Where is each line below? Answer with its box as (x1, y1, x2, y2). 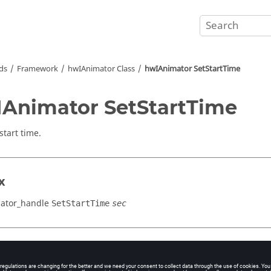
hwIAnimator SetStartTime (145, 63, 240, 74)
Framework (17, 63, 58, 74)
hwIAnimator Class (68, 63, 135, 74)
